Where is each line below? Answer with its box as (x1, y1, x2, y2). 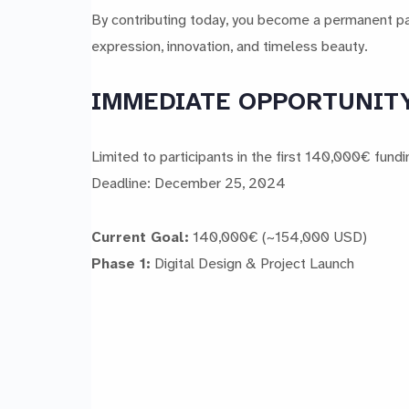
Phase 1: (91, 253, 151, 273)
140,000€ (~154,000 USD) (189, 226, 367, 246)
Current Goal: (91, 226, 189, 246)
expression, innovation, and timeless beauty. (91, 36, 368, 56)
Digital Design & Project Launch (151, 253, 354, 273)
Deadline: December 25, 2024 (91, 173, 286, 193)
